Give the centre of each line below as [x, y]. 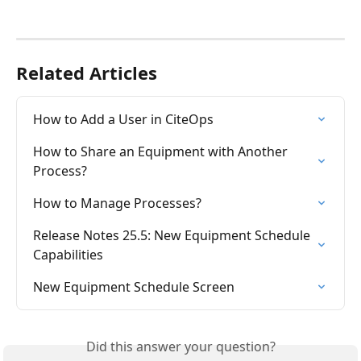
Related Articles [87, 72]
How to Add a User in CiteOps [123, 119]
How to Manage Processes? [117, 203]
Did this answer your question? [180, 346]
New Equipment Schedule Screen [134, 286]
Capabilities [68, 254]
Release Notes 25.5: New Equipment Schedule [173, 235]
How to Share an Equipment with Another [162, 151]
